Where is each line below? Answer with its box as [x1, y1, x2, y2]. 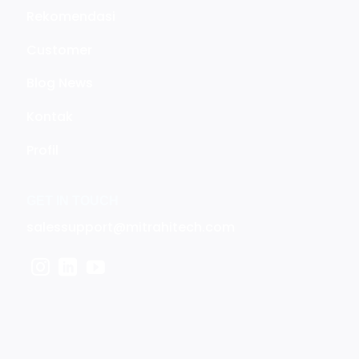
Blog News [26, 74, 94, 93]
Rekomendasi [26, 6, 116, 26]
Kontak [26, 107, 74, 127]
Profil [26, 141, 59, 160]
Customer [26, 40, 93, 59]
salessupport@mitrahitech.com [26, 218, 236, 237]
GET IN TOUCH [26, 194, 119, 208]
